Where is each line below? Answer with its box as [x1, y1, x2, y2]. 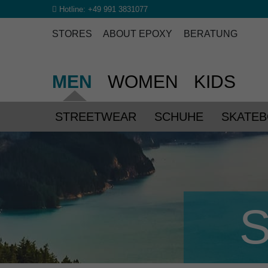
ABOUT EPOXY [103, 29, 172, 39]
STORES [52, 29, 92, 39]
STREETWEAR [55, 110, 136, 124]
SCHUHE [154, 110, 203, 124]
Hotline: [57, 4, 88, 14]
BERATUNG [184, 29, 237, 39]
